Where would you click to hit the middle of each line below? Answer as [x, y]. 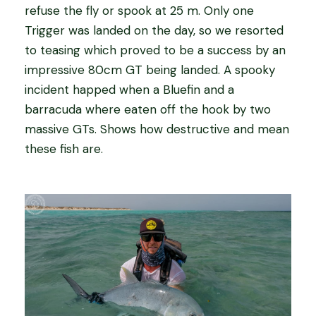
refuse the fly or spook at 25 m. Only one [139, 11]
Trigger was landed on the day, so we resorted [154, 31]
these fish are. [64, 149]
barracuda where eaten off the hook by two [148, 110]
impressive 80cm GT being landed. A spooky [150, 70]
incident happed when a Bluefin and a [129, 90]
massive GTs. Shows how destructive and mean [157, 129]
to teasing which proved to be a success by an [155, 50]
